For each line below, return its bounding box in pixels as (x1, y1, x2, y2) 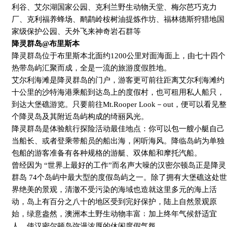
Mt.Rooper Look (103, 100, 156, 109)
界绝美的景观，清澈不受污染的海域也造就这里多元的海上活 (12, 185, 217, 194)
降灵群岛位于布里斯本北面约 (12, 52, 110, 60)
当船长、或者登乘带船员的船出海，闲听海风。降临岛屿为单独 (12, 137, 224, 145)
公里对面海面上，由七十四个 (127, 52, 225, 60)
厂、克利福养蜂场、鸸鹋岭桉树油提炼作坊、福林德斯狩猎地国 (12, 15, 224, 24)
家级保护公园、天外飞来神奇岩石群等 (12, 27, 141, 36)
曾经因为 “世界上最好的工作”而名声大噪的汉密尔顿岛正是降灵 (12, 161, 226, 170)
